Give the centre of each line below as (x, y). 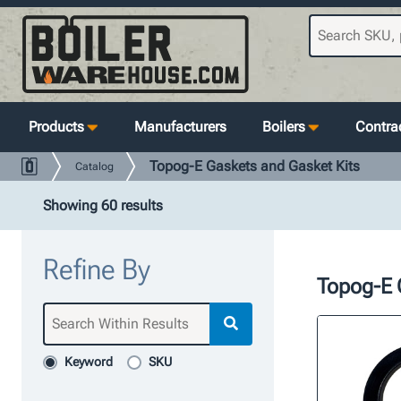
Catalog (94, 166)
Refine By (97, 269)
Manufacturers (180, 127)
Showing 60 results (103, 205)
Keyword (89, 362)
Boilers (284, 127)
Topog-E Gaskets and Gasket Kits (255, 166)
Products (56, 127)
